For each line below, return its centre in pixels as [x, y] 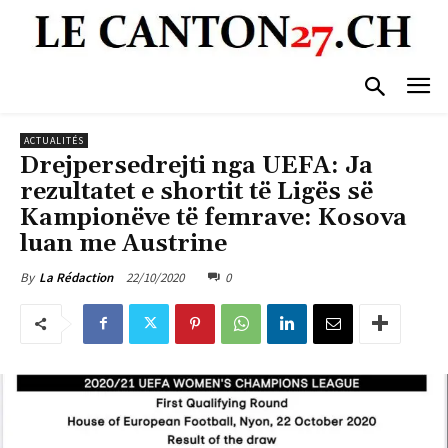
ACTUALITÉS [54, 140]
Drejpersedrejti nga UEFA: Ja [196, 165]
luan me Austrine [123, 243]
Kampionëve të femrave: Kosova [213, 217]
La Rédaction [76, 277]
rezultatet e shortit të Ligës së [196, 191]
